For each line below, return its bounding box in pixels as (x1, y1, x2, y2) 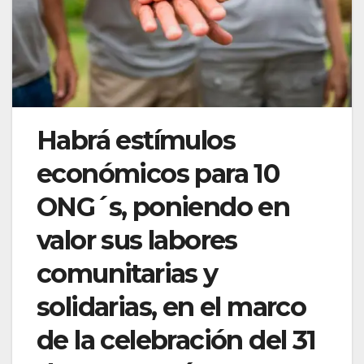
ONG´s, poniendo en (37, 190, 290, 223)
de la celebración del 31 (37, 323, 316, 356)
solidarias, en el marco (37, 290, 306, 323)
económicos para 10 (37, 157, 279, 189)
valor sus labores (37, 223, 237, 256)
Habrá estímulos (37, 123, 235, 156)
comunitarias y (37, 257, 218, 289)
